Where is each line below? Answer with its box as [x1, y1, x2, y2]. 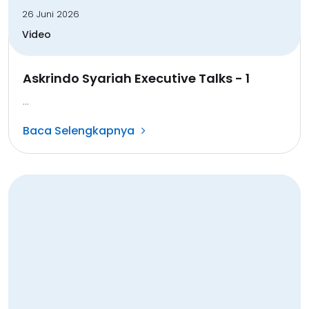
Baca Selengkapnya [23, 122, 134, 139]
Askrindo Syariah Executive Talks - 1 [23, 69, 250, 87]
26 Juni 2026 [22, 7, 79, 21]
